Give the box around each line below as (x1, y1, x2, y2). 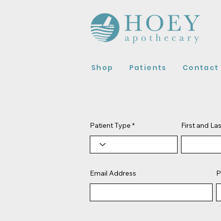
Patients (129, 62, 167, 73)
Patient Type (90, 120, 131, 130)
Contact (182, 62, 219, 73)
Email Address (90, 168, 136, 178)
